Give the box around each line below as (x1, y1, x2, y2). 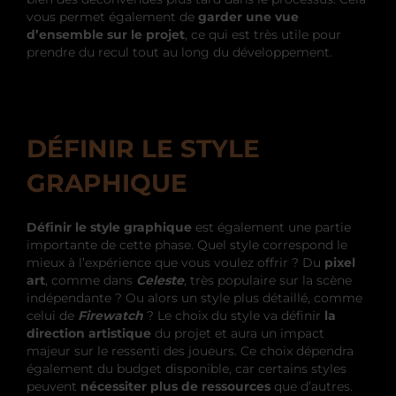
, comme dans (45, 272, 136, 289)
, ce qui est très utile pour (185, 27, 341, 43)
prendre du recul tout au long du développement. (27, 44, 332, 61)
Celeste (136, 272, 184, 289)
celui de (27, 308, 78, 324)
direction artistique (27, 325, 151, 342)
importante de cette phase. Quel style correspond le (27, 237, 347, 254)
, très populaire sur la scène (184, 272, 352, 289)
